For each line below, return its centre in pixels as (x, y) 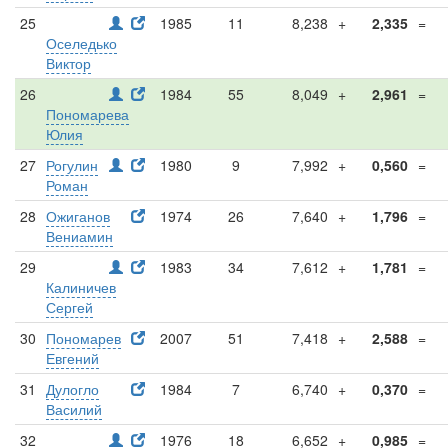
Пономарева (87, 114)
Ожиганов (78, 216)
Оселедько (81, 43)
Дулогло (72, 389)
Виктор (68, 63)
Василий (74, 409)
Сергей (69, 307)
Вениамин (79, 236)
